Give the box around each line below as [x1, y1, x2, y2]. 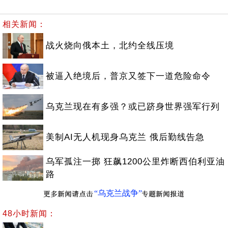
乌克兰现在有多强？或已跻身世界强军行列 [46, 102, 220, 111]
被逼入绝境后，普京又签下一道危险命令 [46, 71, 211, 81]
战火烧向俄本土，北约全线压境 [46, 41, 174, 50]
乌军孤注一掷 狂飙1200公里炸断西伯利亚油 [46, 157, 225, 166]
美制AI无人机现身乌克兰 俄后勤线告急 [46, 132, 205, 142]
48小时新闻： [3, 209, 56, 218]
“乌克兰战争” [94, 189, 142, 197]
